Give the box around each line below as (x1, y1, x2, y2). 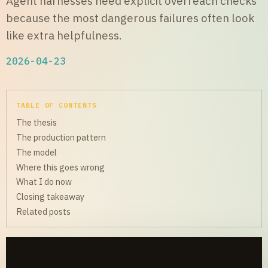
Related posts (16, 205, 71, 217)
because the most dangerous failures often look (6, 11, 254, 26)
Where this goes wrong (16, 161, 105, 173)
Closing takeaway (16, 191, 84, 203)
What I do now (16, 176, 72, 188)
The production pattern (16, 132, 106, 144)
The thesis (16, 117, 57, 129)
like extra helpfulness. (6, 28, 122, 43)
